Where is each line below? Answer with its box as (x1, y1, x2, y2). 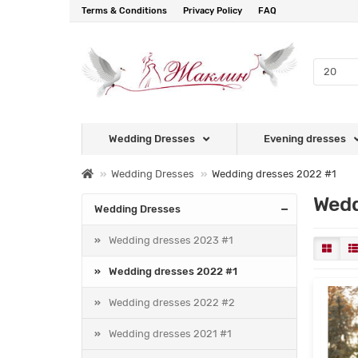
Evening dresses (263, 133, 346, 145)
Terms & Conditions (82, 6, 167, 16)
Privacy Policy (183, 6, 242, 16)
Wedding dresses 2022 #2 (109, 296, 235, 309)
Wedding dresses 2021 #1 (109, 328, 232, 340)
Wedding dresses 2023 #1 (109, 234, 233, 247)
